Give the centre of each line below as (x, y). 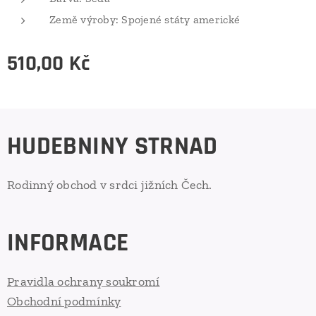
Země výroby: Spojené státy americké (145, 19)
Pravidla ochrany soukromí (84, 281)
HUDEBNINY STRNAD (113, 146)
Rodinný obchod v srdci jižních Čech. (110, 185)
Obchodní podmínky (64, 301)
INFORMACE (68, 243)
